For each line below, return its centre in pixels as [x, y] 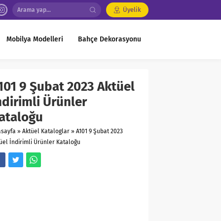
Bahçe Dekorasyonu [110, 39]
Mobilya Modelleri [35, 39]
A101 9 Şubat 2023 [99, 131]
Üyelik [132, 10]
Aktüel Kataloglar [46, 131]
